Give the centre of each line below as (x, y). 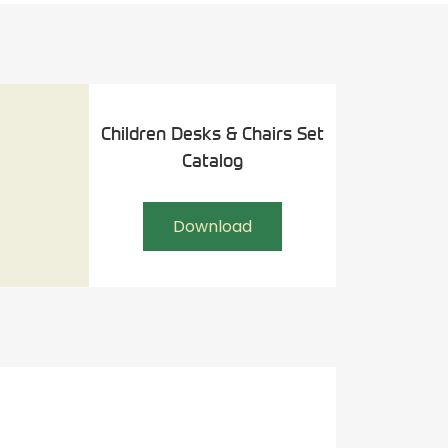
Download (213, 226)
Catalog (213, 159)
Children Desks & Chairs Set (213, 132)
